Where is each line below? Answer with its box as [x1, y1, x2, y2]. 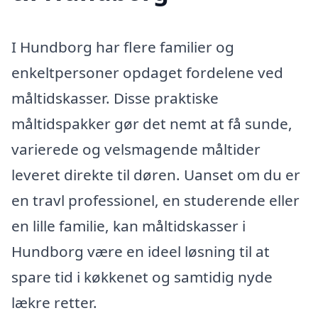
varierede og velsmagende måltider [11, 138, 261, 159]
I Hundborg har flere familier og [11, 36, 234, 57]
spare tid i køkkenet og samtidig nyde [11, 266, 273, 287]
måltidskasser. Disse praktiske [11, 87, 219, 108]
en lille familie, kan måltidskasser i [11, 215, 246, 236]
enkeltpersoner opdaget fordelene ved [11, 62, 283, 82]
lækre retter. [11, 292, 97, 312]
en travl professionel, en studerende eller [11, 190, 300, 210]
